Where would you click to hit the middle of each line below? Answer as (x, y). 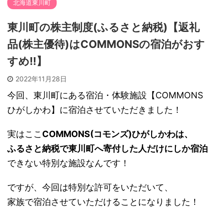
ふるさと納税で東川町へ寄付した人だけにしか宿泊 (108, 148)
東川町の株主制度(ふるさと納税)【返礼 (103, 27)
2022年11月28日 (41, 78)
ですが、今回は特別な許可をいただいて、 (90, 187)
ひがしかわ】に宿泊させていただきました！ (94, 109)
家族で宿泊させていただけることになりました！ (103, 201)
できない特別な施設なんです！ (68, 163)
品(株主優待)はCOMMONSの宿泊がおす (106, 44)
